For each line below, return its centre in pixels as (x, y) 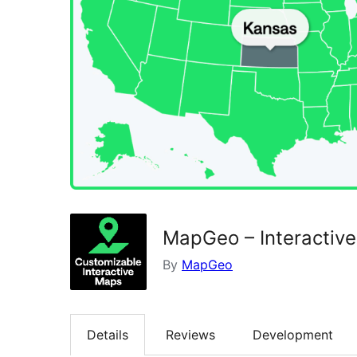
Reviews (190, 334)
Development (293, 334)
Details (108, 334)
